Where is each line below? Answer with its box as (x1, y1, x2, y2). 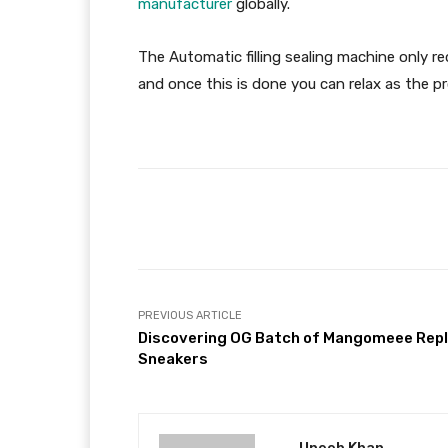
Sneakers (138, 350, 208, 368)
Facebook (310, 211, 365, 226)
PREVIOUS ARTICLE (138, 309, 242, 322)
